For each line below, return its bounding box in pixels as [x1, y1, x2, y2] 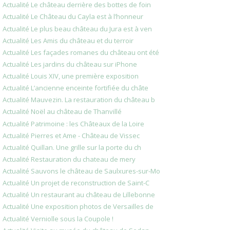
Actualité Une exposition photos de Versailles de [3, 202, 154, 212]
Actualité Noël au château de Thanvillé [3, 107, 122, 117]
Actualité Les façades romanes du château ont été [3, 47, 159, 57]
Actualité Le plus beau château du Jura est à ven [3, 24, 152, 33]
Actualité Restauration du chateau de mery [3, 154, 136, 164]
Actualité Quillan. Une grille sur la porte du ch [3, 142, 141, 152]
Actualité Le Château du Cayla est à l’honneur [3, 12, 143, 22]
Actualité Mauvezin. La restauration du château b [3, 95, 155, 105]
